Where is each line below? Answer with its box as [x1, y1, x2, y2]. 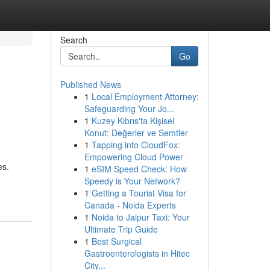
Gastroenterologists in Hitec [84, 247, 190, 259]
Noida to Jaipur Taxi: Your [91, 211, 190, 223]
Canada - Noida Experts [84, 199, 176, 211]
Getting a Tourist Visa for [91, 187, 186, 199]
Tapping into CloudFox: [91, 139, 180, 151]
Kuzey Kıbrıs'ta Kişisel [91, 115, 174, 127]
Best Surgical [91, 235, 142, 247]
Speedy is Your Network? [84, 175, 180, 187]
